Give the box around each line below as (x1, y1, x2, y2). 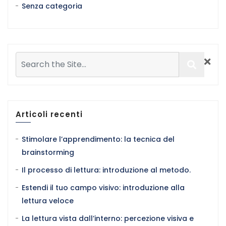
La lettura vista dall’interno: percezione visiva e (22, 213, 194, 223)
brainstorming (22, 147, 74, 157)
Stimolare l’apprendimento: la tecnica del (22, 134, 175, 144)
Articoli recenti (16, 108, 83, 120)
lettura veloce (22, 195, 74, 206)
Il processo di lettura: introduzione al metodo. (22, 164, 191, 175)
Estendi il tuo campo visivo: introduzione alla (22, 182, 185, 193)
